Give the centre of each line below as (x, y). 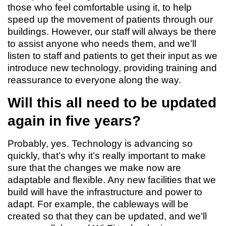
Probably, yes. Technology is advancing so (100, 144)
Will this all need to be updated (112, 103)
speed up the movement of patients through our (110, 19)
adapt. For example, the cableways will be (98, 204)
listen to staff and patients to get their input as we (112, 56)
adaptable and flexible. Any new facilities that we (112, 180)
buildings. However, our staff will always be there (112, 32)
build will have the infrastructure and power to (105, 192)
